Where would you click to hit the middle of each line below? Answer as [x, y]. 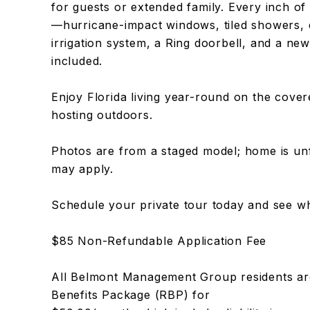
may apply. [82, 169]
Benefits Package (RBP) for [130, 295]
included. [77, 61]
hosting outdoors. [102, 115]
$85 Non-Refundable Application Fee [159, 241]
